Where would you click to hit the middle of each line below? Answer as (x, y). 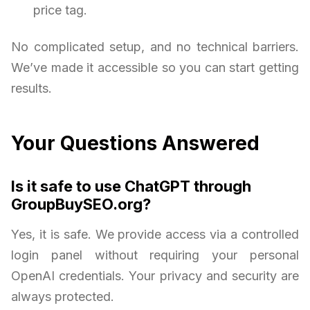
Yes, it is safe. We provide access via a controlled (155, 234)
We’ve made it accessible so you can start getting (155, 67)
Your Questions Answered (135, 143)
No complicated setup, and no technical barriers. (155, 46)
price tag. (60, 10)
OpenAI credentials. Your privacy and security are (155, 275)
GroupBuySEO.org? (81, 204)
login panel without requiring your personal (155, 255)
